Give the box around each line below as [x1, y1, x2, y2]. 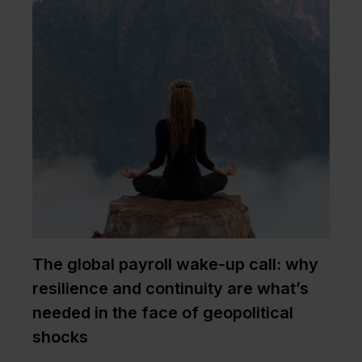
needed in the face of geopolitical [32, 303, 293, 323]
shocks [32, 327, 88, 347]
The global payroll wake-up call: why [32, 255, 318, 275]
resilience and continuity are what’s [32, 279, 309, 299]
